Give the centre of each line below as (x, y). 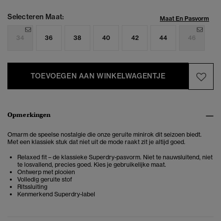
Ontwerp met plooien (46, 172)
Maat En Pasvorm (184, 19)
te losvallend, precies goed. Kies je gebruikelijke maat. (92, 165)
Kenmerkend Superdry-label (56, 194)
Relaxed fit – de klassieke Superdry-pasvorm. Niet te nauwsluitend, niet (115, 157)
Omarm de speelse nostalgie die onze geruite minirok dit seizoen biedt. (105, 135)
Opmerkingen (29, 115)
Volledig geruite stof (45, 180)
